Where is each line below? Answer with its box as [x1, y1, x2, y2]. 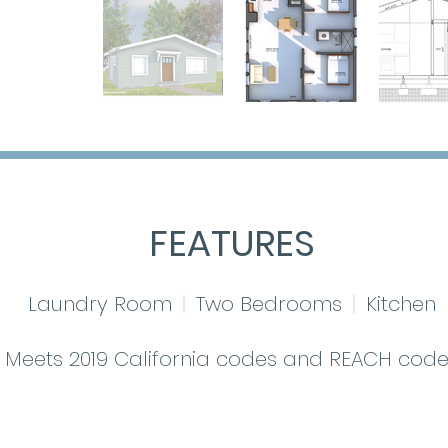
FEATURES [148, 217, 315, 269]
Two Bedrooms [195, 289, 342, 318]
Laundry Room [27, 289, 172, 318]
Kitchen [365, 289, 436, 318]
